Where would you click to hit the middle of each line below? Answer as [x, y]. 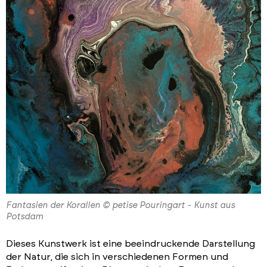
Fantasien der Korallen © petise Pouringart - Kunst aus [120, 206]
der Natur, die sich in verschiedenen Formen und [117, 257]
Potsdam [24, 217]
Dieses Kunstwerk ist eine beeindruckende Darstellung [131, 244]
